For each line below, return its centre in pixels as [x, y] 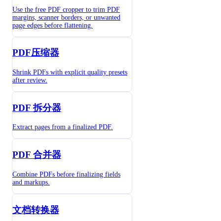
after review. [30, 80]
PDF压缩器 [36, 53]
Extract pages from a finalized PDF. [63, 127]
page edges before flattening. [53, 25]
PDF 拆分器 [37, 108]
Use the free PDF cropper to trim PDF [66, 9]
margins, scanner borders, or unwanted [66, 17]
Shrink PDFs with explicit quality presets [70, 72]
